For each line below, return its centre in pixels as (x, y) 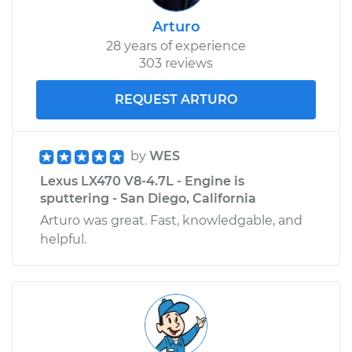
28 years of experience (176, 46)
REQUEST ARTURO (176, 99)
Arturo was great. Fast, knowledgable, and (171, 220)
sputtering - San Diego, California (148, 198)
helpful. (63, 239)
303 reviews (176, 63)
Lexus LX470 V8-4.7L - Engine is (142, 181)
